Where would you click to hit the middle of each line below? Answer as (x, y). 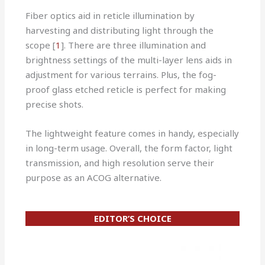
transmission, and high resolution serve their (120, 163)
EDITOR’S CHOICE (132, 219)
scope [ (41, 45)
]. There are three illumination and (134, 45)
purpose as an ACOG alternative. (94, 178)
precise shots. (55, 104)
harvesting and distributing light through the (120, 30)
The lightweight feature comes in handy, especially (132, 133)
